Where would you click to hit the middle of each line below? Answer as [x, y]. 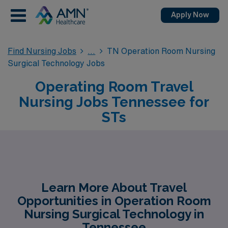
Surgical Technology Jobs [56, 63]
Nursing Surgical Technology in [114, 214]
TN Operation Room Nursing [161, 51]
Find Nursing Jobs [42, 51]
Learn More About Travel [114, 188]
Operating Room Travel [114, 87]
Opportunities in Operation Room [114, 201]
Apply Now [190, 15]
